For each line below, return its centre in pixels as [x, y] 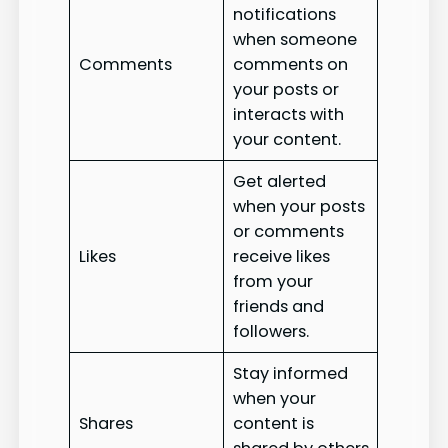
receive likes [281, 256]
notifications [284, 14]
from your [272, 281]
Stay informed [290, 373]
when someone [294, 39]
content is [273, 423]
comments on [290, 64]
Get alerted [279, 181]
